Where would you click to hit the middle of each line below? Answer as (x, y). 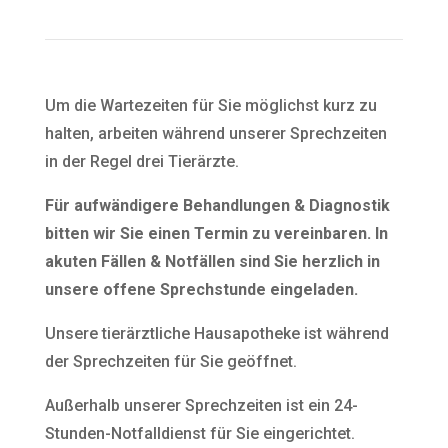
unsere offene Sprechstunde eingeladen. (201, 289)
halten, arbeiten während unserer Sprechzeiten (215, 133)
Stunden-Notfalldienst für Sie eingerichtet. (199, 433)
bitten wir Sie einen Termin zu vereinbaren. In (216, 233)
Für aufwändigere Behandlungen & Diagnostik (217, 205)
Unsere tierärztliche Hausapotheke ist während (216, 333)
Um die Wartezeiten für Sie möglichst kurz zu (210, 105)
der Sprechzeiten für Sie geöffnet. (170, 361)
